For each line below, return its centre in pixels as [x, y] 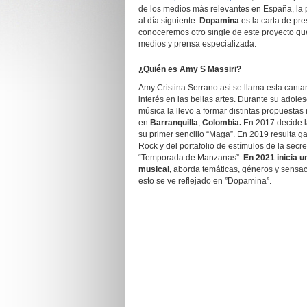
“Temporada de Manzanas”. [190, 158]
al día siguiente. [169, 21]
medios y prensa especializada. [197, 44]
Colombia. [222, 123]
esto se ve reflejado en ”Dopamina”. [205, 181]
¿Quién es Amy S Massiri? [190, 69]
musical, [156, 169]
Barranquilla [174, 123]
